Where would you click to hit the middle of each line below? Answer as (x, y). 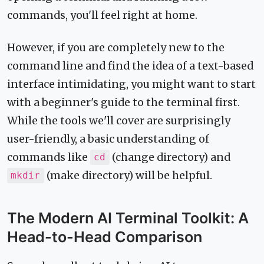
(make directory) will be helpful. (128, 175)
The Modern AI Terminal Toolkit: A (128, 218)
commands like (49, 157)
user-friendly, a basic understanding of (108, 139)
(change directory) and (170, 157)
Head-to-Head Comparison (105, 237)
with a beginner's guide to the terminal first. (123, 102)
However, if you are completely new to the (116, 47)
